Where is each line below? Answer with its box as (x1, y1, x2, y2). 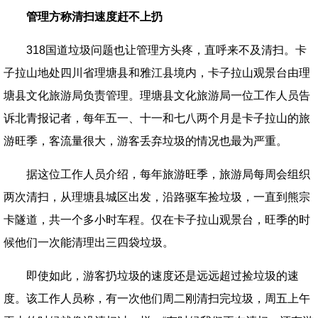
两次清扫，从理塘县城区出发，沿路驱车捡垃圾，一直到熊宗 (4, 191, 310, 203)
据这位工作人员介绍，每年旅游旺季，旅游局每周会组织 (26, 168, 310, 180)
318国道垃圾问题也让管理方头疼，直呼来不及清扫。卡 (26, 44, 307, 56)
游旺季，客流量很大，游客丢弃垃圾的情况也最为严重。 (4, 135, 287, 147)
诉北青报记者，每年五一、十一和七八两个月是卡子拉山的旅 (4, 112, 310, 124)
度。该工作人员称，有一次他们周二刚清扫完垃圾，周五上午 (4, 292, 310, 305)
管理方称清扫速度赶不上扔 (26, 11, 163, 23)
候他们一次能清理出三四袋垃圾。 (4, 236, 174, 248)
